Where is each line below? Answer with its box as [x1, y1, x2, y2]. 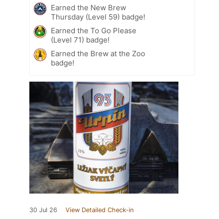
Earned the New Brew [51, 2, 126, 12]
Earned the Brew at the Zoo [51, 48, 145, 58]
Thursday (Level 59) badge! [51, 12, 145, 22]
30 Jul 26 [29, 206, 57, 214]
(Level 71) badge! [51, 35, 109, 44]
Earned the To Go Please [51, 25, 136, 35]
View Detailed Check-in [66, 206, 133, 214]
